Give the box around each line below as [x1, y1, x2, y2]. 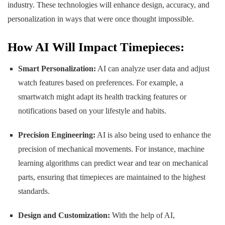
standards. [18, 187, 50, 196]
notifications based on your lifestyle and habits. [18, 106, 166, 116]
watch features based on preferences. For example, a [18, 78, 183, 87]
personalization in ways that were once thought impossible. [8, 14, 194, 23]
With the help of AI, [109, 211, 175, 220]
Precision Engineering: [18, 131, 95, 140]
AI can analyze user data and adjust [95, 64, 209, 73]
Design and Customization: [18, 211, 110, 220]
